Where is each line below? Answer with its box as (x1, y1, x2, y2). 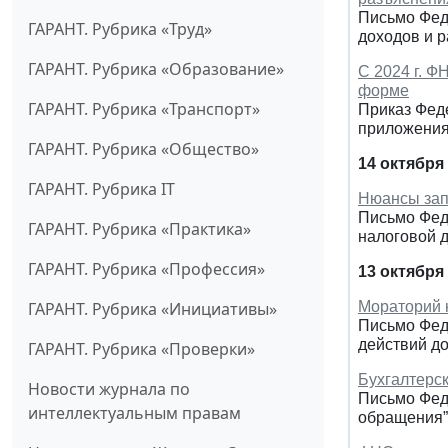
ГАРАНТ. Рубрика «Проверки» (28, 337, 255, 360)
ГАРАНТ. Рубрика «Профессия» (28, 257, 265, 280)
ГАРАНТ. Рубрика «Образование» (28, 57, 284, 80)
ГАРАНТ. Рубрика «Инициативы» (28, 297, 277, 320)
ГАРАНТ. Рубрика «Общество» (28, 137, 259, 160)
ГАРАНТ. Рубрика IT (28, 177, 175, 200)
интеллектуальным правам (28, 401, 241, 424)
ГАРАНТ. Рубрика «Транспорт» (28, 97, 260, 120)
